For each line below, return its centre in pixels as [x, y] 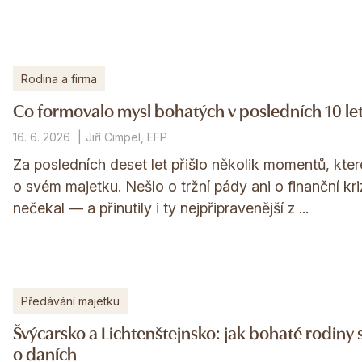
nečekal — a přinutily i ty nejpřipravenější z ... [160, 208]
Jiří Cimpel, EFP [126, 137]
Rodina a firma [59, 78]
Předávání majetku [70, 301]
